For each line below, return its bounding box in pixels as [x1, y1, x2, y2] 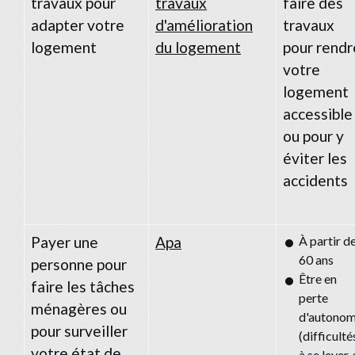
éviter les [283, 148, 347, 167]
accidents [283, 170, 348, 189]
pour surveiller [31, 321, 128, 340]
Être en [299, 270, 337, 286]
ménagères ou [31, 299, 127, 318]
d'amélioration [155, 15, 253, 34]
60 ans [299, 251, 334, 267]
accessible [283, 104, 353, 123]
